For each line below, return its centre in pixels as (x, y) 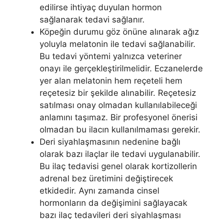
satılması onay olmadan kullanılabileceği (118, 105)
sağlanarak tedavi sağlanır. (92, 20)
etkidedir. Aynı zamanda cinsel (99, 191)
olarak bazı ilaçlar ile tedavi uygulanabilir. (120, 154)
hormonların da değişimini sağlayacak (113, 203)
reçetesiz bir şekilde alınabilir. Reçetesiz (118, 93)
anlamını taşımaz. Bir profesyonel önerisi (119, 118)
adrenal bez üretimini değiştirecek (106, 179)
